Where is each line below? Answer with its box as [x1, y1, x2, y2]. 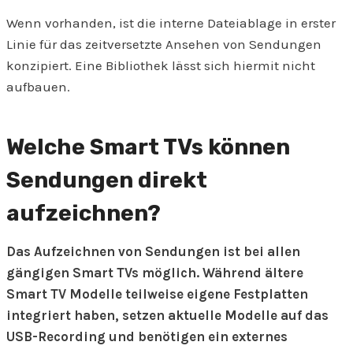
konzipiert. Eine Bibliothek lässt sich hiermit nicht [6, 58, 315, 74]
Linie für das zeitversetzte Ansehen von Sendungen [6, 36, 321, 53]
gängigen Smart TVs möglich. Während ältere [6, 265, 303, 281]
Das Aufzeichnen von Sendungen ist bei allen [6, 243, 300, 260]
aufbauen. [6, 79, 70, 95]
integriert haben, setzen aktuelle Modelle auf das [6, 307, 329, 324]
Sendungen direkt [6, 167, 207, 194]
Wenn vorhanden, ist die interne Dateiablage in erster [6, 15, 336, 32]
